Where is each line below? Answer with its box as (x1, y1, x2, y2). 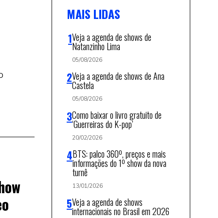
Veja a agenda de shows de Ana (72, 69, 164, 82)
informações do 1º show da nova (73, 156, 166, 169)
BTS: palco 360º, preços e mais (73, 147, 166, 160)
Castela (72, 78, 94, 91)
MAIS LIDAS (67, 4, 120, 22)
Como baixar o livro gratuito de (72, 108, 162, 121)
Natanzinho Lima (72, 39, 120, 53)
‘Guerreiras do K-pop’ (72, 117, 133, 130)
